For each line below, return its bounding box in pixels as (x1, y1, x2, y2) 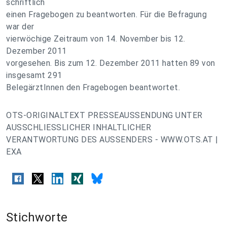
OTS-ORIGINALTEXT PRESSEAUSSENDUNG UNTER (6, 110, 203, 120)
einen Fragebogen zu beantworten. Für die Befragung (6, 10, 207, 19)
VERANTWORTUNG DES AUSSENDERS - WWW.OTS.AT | (6, 135, 218, 144)
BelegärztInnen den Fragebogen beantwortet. (6, 83, 180, 92)
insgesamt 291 (6, 70, 62, 80)
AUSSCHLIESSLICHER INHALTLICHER (6, 123, 151, 132)
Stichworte (6, 210, 68, 225)
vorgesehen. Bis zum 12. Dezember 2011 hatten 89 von (6, 58, 215, 68)
